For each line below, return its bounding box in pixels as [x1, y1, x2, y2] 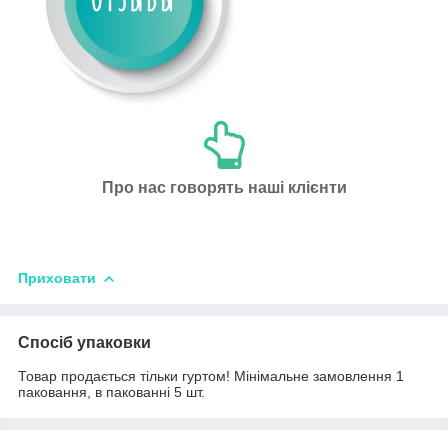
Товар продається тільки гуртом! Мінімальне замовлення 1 [18, 368, 404, 385]
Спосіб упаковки [18, 334, 151, 352]
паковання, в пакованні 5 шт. [18, 384, 205, 401]
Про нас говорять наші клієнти [101, 179, 347, 197]
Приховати [18, 270, 96, 287]
